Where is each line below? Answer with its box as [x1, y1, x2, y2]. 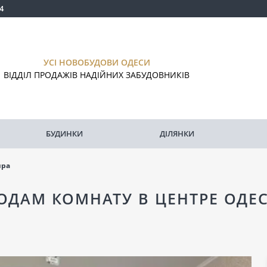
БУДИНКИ [46, 128, 83, 139]
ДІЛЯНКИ [160, 128, 194, 139]
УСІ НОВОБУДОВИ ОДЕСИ [43, 56, 150, 68]
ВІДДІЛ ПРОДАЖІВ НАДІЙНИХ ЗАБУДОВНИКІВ [4, 69, 190, 80]
